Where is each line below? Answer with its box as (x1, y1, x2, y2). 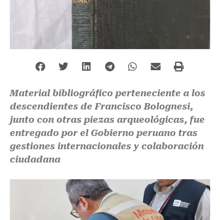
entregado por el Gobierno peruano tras (10, 128, 197, 138)
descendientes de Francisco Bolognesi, (10, 101, 193, 112)
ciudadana (10, 154, 60, 165)
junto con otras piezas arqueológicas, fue (10, 114, 205, 125)
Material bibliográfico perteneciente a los (10, 88, 205, 99)
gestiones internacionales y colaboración (10, 141, 204, 152)
